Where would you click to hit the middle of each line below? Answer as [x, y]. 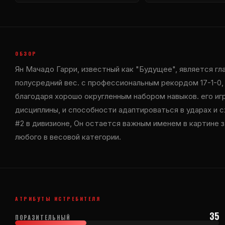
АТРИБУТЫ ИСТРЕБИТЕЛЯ [58, 198]
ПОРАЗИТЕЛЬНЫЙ [43, 217]
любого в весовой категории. [68, 137]
